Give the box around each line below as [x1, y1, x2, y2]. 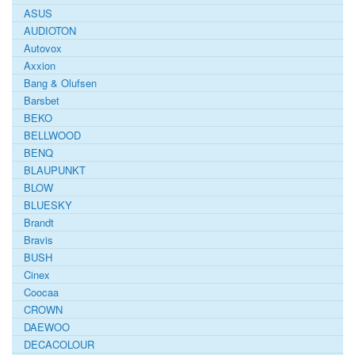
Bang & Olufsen [24, 74, 97, 90]
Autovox [24, 40, 62, 55]
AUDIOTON [24, 22, 76, 38]
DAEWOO [24, 319, 70, 334]
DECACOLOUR [24, 336, 94, 352]
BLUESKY [24, 197, 72, 212]
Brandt [24, 214, 54, 230]
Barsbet [24, 92, 59, 108]
